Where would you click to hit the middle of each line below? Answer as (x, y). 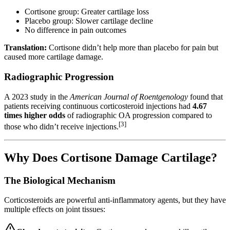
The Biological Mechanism (60, 180)
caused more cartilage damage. (54, 57)
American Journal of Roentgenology (129, 97)
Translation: (25, 48)
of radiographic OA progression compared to (139, 115)
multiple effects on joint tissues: (55, 209)
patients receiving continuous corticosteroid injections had (98, 106)
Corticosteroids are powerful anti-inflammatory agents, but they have (115, 200)
